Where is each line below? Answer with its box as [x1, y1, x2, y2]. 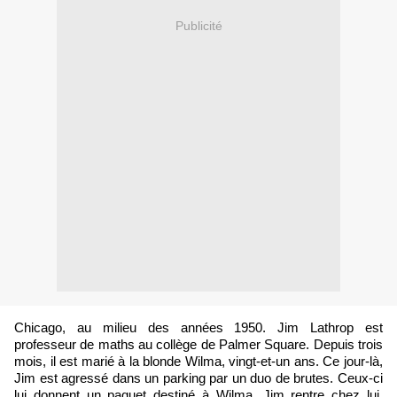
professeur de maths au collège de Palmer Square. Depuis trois [14, 338, 383, 353]
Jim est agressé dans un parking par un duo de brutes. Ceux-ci [14, 371, 383, 386]
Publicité [175, 18, 222, 33]
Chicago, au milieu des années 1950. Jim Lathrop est [14, 321, 383, 336]
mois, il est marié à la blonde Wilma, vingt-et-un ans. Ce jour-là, [14, 354, 383, 370]
